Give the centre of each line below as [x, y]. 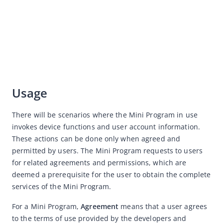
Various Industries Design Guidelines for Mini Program [110, 49]
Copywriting [37, 16]
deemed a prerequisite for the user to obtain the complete [111, 174]
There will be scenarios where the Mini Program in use [105, 115]
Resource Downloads [47, 65]
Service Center [41, 32]
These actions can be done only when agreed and [96, 139]
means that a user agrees [163, 206]
